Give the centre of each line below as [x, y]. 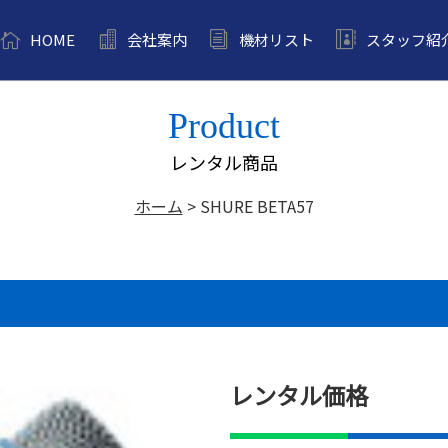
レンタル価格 [299, 395]
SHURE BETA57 [256, 206]
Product [224, 126]
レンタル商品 [224, 162]
